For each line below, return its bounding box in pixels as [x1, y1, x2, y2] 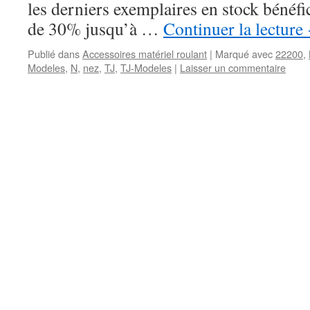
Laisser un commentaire [180, 60, 286, 75]
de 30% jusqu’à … [28, 17, 163, 40]
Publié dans [28, 46, 80, 61]
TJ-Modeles [120, 60, 172, 75]
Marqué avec [215, 46, 273, 61]
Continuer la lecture [163, 17, 307, 40]
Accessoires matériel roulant [82, 46, 207, 61]
